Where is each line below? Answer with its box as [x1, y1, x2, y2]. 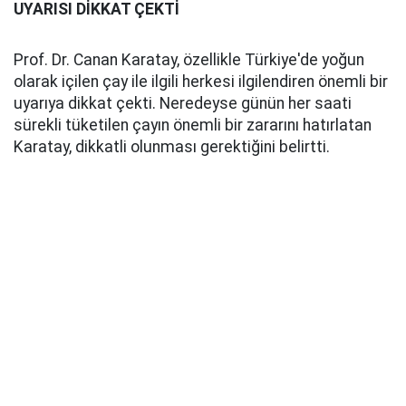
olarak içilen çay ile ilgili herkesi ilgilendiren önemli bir [14, 72, 388, 92]
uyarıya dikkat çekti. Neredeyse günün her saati [14, 94, 352, 113]
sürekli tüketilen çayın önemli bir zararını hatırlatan [14, 116, 372, 135]
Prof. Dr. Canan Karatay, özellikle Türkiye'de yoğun [14, 51, 364, 70]
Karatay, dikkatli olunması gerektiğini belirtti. [14, 138, 330, 157]
